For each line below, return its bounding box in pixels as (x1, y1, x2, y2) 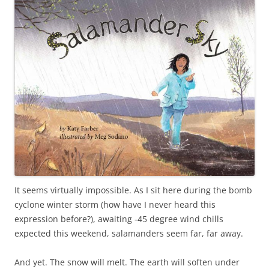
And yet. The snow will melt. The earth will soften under (14, 256, 240, 268)
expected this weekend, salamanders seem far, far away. (14, 227, 243, 239)
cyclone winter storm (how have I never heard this (14, 198, 216, 210)
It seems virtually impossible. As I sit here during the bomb (14, 184, 252, 196)
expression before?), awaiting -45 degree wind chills (14, 213, 223, 225)
